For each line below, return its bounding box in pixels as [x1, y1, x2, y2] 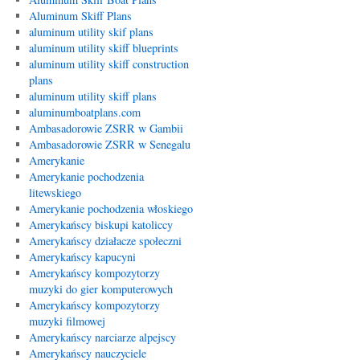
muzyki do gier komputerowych [28, 281, 173, 297]
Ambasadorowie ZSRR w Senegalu [28, 137, 190, 152]
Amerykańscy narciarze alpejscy [28, 329, 176, 345]
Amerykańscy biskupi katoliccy [28, 217, 173, 232]
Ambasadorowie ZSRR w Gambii [28, 121, 183, 136]
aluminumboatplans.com [28, 104, 141, 120]
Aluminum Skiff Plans [28, 8, 132, 23]
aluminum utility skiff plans [28, 88, 157, 104]
